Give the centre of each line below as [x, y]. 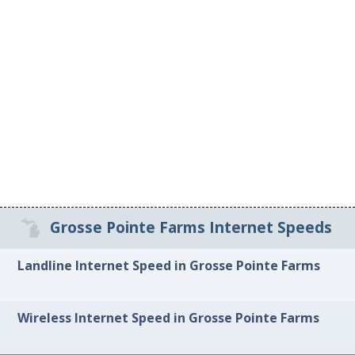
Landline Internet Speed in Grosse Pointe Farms [169, 265]
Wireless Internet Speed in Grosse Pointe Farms [169, 318]
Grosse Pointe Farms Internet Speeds [191, 228]
